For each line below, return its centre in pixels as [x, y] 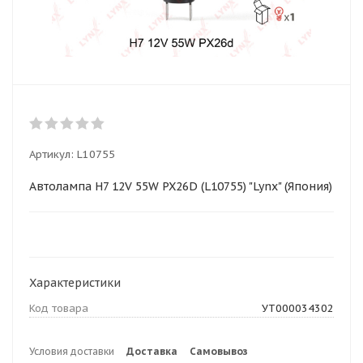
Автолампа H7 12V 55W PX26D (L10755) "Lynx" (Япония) [181, 186]
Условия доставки [72, 351]
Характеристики [75, 283]
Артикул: [51, 154]
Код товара [59, 308]
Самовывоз [219, 351]
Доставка [152, 351]
